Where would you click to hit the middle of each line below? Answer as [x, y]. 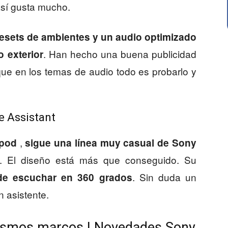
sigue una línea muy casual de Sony [111, 143]
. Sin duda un [164, 177]
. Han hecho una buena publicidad [120, 54]
